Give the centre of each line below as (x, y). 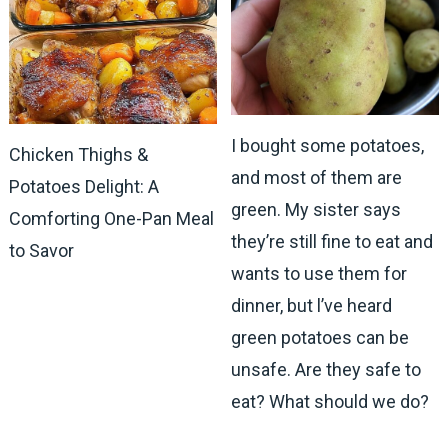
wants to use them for (319, 273)
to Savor (41, 251)
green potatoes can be (320, 337)
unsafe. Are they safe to (326, 369)
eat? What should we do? (330, 401)
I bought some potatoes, (328, 145)
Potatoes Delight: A (83, 187)
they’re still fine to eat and (332, 241)
